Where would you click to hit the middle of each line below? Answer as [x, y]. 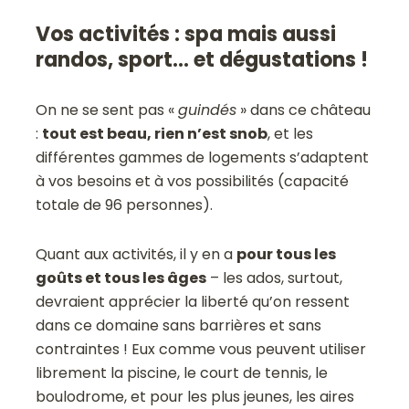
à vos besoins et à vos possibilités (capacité [193, 181]
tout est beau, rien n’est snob [155, 133]
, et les [291, 133]
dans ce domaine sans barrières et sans [179, 325]
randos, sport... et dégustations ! [202, 59]
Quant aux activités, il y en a [136, 254]
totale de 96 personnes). [125, 204]
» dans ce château [304, 110]
